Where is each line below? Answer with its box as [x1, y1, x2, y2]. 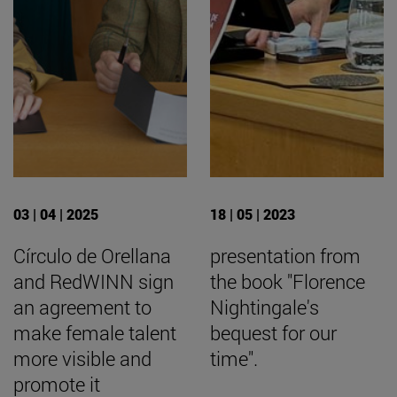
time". [210, 346, 258, 372]
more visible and [13, 346, 152, 372]
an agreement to [13, 294, 152, 321]
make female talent [13, 320, 176, 346]
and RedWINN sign [13, 269, 174, 295]
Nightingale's [210, 294, 319, 321]
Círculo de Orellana [13, 243, 171, 269]
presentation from [210, 243, 361, 269]
